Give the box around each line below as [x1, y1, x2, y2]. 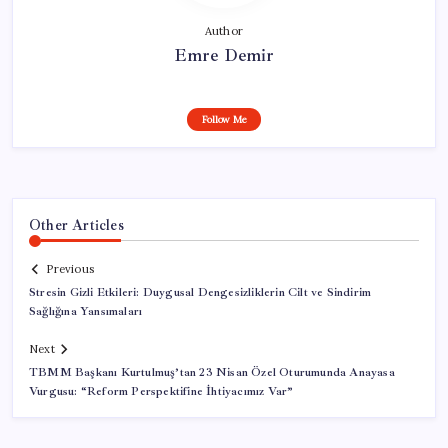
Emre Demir [173, 43, 275, 66]
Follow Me [201, 112, 247, 126]
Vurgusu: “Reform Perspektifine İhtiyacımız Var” [29, 384, 294, 400]
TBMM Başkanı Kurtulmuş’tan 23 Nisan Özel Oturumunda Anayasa [29, 365, 395, 381]
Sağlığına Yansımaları [29, 304, 143, 320]
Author [204, 23, 244, 38]
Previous [46, 262, 94, 277]
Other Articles [29, 215, 124, 234]
